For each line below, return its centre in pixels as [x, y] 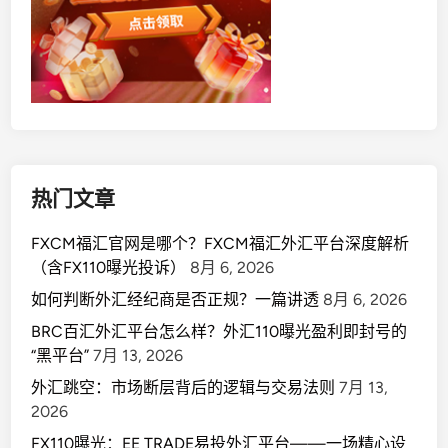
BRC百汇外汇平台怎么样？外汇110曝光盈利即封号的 [219, 331]
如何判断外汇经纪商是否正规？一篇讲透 [175, 299]
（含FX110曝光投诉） [109, 267]
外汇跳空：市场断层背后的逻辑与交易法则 [183, 387]
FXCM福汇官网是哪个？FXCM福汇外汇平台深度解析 [220, 243]
